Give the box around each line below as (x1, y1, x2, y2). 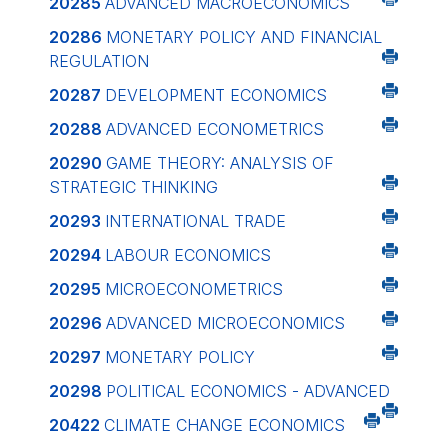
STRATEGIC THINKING (49, 177, 218, 197)
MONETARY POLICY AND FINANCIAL (106, 27, 382, 47)
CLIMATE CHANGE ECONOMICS (104, 415, 345, 435)
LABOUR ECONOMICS (105, 245, 271, 265)
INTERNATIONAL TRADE (105, 211, 286, 231)
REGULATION (49, 51, 149, 71)
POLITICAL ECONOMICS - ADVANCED (106, 381, 390, 401)
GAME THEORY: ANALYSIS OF (106, 153, 334, 173)
